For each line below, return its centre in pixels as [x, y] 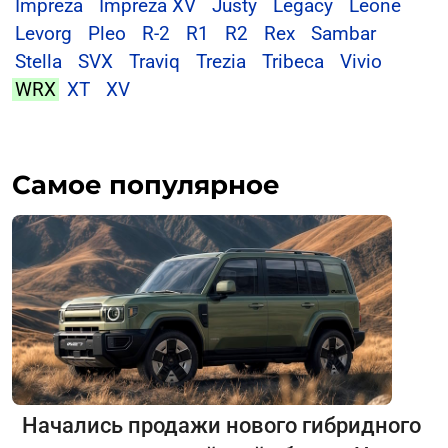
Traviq [154, 61]
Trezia [221, 61]
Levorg [43, 33]
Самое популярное [146, 184]
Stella [38, 61]
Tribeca [293, 61]
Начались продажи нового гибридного [221, 425]
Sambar [343, 33]
